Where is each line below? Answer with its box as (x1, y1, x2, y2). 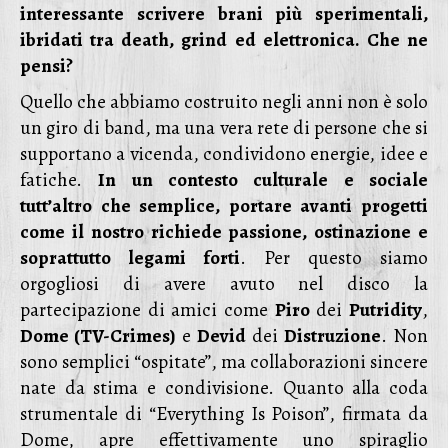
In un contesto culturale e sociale (98, 167, 429, 193)
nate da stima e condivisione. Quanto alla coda (20, 375, 428, 401)
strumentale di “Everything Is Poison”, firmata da (20, 401, 428, 427)
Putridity (349, 297, 423, 323)
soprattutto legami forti (20, 245, 240, 271)
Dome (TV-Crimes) (20, 323, 177, 349)
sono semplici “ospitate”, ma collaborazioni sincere (20, 349, 428, 375)
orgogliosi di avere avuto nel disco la (20, 271, 428, 297)
